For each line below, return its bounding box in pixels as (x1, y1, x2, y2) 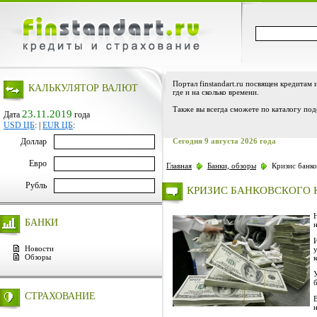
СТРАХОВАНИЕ (25, 291, 96, 301)
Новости (25, 244, 54, 253)
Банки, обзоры (207, 161, 256, 170)
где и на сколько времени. (173, 88, 259, 96)
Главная (166, 161, 192, 170)
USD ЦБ (4, 120, 35, 130)
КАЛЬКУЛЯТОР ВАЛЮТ (28, 83, 138, 93)
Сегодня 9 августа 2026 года (173, 137, 276, 145)
